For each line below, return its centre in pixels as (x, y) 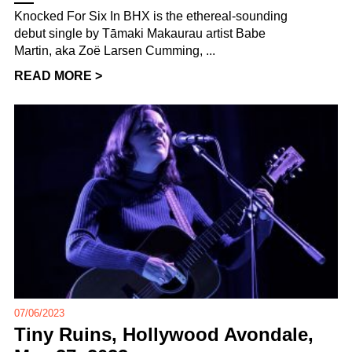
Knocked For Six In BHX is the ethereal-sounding (151, 16)
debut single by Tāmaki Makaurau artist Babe (140, 33)
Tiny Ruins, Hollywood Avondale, (164, 335)
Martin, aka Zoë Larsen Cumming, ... (115, 50)
